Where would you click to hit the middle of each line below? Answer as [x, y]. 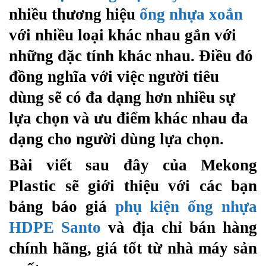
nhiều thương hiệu [72, 14]
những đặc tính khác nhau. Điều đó [131, 56]
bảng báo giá [58, 206]
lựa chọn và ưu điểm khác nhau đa [129, 118]
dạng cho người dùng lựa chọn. [116, 139]
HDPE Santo [55, 227]
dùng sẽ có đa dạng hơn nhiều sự [122, 97]
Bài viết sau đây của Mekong [133, 165]
